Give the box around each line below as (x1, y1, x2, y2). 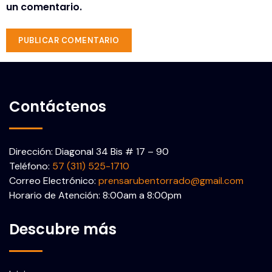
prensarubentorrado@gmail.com (98, 174, 243, 188)
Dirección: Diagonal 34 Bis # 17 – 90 (9, 145, 169, 158)
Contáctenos (9, 97, 106, 117)
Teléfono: (9, 160, 52, 173)
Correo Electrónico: (9, 174, 98, 188)
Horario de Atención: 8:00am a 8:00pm (9, 189, 182, 202)
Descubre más (9, 219, 117, 240)
